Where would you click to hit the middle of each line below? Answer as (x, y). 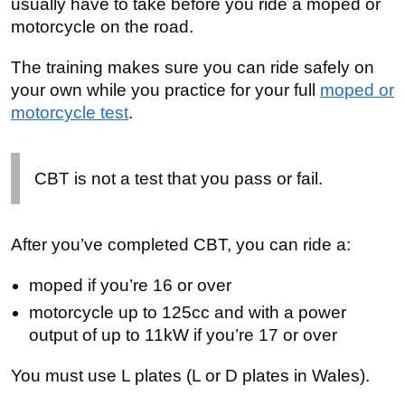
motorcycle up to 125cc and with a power (188, 312)
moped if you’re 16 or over (130, 285)
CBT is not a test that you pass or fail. (179, 179)
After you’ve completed (102, 245)
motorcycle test (70, 113)
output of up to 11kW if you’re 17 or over (183, 335)
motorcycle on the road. (102, 27)
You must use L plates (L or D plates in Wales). (190, 376)
